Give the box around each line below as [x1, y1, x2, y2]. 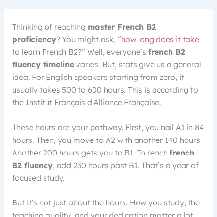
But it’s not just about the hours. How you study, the [12, 198, 200, 208]
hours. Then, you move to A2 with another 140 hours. [12, 135, 202, 145]
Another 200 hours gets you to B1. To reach [12, 147, 170, 157]
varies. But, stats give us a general [74, 60, 201, 69]
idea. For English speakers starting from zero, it [12, 72, 184, 82]
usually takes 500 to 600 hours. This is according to [12, 85, 198, 94]
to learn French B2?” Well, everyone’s [12, 47, 148, 57]
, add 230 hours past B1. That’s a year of [52, 160, 199, 170]
